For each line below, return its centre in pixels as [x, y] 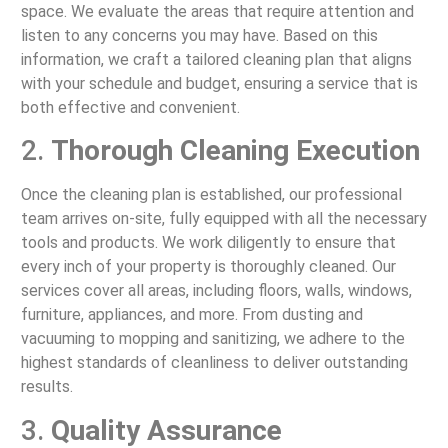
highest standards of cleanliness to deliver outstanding [214, 363]
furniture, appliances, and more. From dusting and [191, 315]
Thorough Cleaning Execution [235, 151]
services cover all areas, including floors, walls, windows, [216, 291]
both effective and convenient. [130, 108]
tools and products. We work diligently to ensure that [208, 243]
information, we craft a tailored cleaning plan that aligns [216, 60]
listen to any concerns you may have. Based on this [199, 36]
